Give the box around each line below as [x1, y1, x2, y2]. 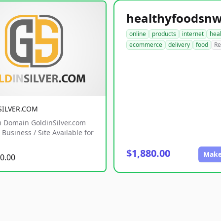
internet [182, 30, 204, 38]
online [129, 30, 146, 38]
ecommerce [129, 40, 162, 49]
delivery [168, 40, 190, 49]
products [152, 30, 176, 38]
